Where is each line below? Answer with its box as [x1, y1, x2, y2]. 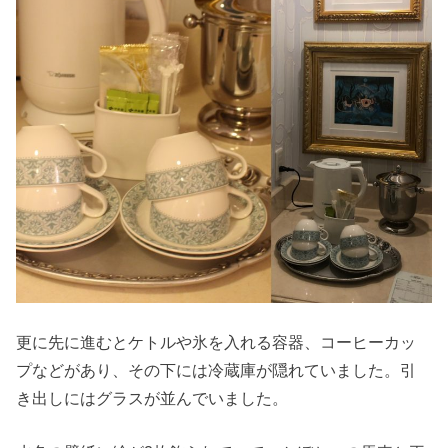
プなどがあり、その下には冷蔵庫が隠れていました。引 [16, 360, 417, 379]
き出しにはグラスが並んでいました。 [16, 388, 289, 407]
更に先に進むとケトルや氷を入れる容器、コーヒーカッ [16, 332, 417, 351]
